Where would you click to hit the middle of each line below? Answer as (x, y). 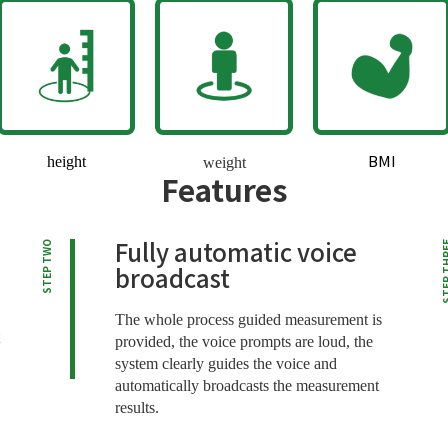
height (66, 162)
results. (136, 408)
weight (224, 163)
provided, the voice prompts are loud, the (243, 342)
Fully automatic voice (235, 252)
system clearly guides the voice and (225, 364)
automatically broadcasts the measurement (246, 386)
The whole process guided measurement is (248, 320)
